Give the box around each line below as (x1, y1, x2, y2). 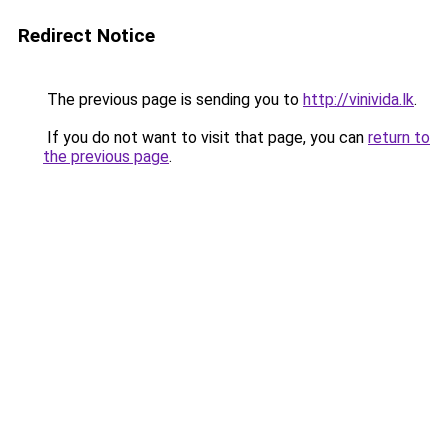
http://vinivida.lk (303, 90, 414, 109)
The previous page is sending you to (43, 90, 303, 109)
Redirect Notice (18, 24, 155, 47)
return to (368, 128, 430, 147)
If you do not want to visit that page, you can (43, 128, 368, 147)
